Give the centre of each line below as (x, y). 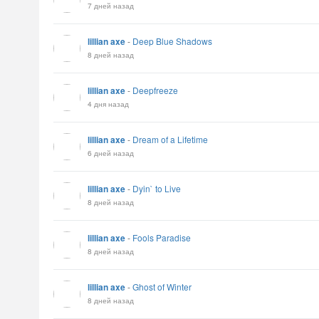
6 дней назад (111, 153)
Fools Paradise (162, 237)
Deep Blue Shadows (172, 41)
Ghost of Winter (162, 287)
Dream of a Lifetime (170, 139)
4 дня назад (108, 104)
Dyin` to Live (157, 188)
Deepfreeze (155, 90)
